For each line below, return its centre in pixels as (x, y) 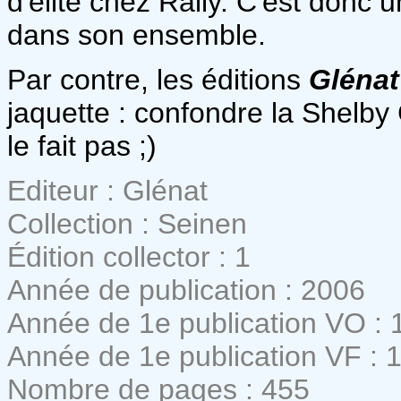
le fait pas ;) (82, 145)
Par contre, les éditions (158, 79)
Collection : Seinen (127, 223)
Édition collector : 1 (129, 256)
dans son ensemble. (137, 34)
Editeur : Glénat (107, 190)
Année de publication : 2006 (186, 290)
